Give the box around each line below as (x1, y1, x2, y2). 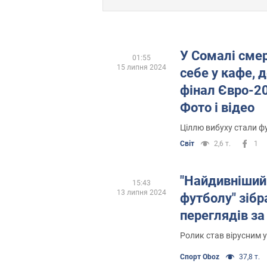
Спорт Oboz (180, 252, 219, 261)
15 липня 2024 (116, 63, 166, 72)
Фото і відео (180, 100, 254, 115)
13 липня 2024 (116, 188, 166, 197)
